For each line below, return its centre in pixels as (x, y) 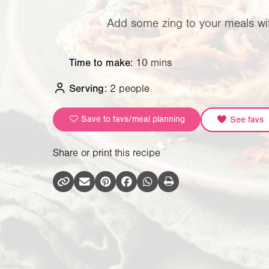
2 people (130, 89)
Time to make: (101, 62)
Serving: (88, 89)
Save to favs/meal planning (132, 119)
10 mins (154, 62)
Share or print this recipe (107, 153)
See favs (245, 120)
